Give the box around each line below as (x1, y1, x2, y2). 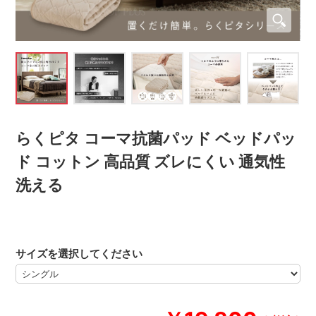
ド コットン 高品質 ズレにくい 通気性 (16, 152, 286, 171)
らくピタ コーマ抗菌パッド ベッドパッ (16, 128, 297, 147)
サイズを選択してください (16, 247, 143, 261)
